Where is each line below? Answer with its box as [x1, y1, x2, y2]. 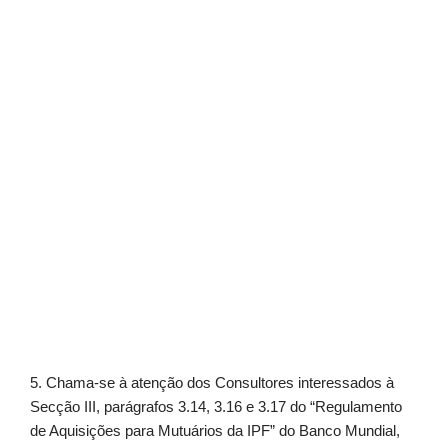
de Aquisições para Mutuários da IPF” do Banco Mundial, [30, 422, 400, 439]
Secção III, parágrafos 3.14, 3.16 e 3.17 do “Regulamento [30, 398, 402, 415]
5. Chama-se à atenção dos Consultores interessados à [30, 374, 394, 391]
